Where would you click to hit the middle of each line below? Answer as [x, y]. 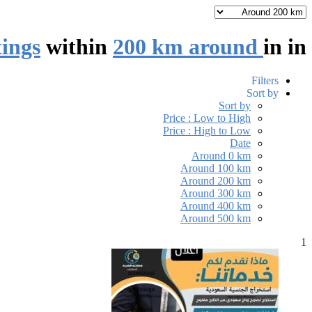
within [77, 46]
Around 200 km [216, 181]
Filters [265, 81]
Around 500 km [216, 219]
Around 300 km [216, 194]
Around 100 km [216, 169]
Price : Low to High [207, 118]
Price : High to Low [207, 131]
